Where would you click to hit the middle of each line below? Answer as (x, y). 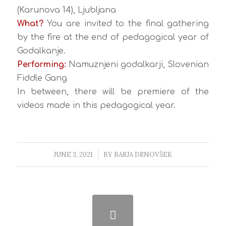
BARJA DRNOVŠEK (143, 155)
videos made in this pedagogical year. (96, 106)
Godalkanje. (41, 51)
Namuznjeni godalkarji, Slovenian (137, 65)
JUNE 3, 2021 (73, 155)
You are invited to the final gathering (126, 24)
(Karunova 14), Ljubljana (66, 10)
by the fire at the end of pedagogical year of (113, 38)
